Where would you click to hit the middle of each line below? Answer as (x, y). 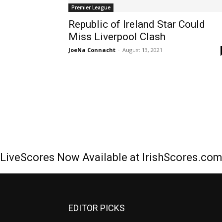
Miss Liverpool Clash (117, 37)
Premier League (91, 7)
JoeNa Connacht (92, 50)
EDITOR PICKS (97, 208)
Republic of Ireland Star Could (137, 24)
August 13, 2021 (142, 50)
